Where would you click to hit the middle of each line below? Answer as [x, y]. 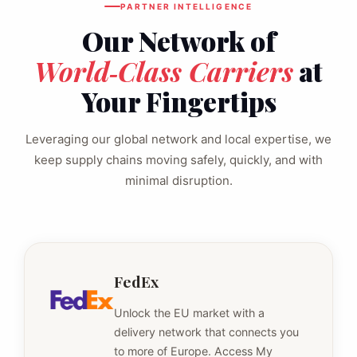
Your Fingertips [178, 101]
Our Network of [178, 40]
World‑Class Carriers [164, 71]
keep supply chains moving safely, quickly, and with [178, 159]
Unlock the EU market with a [189, 312]
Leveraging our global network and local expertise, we [178, 139]
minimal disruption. [178, 180]
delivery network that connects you [206, 331]
